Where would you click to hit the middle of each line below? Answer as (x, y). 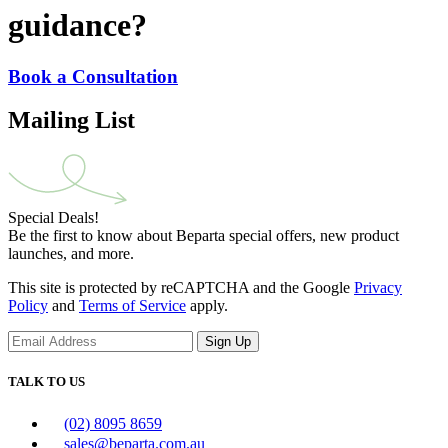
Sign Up (228, 342)
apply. (207, 306)
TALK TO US (46, 382)
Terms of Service (132, 306)
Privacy (378, 288)
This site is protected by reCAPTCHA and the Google (181, 288)
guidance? (77, 25)
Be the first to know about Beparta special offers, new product (203, 236)
